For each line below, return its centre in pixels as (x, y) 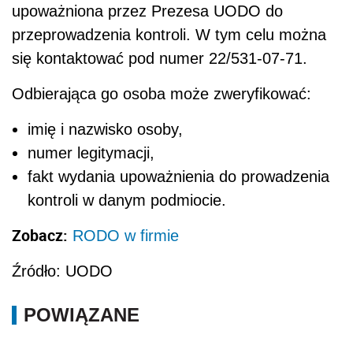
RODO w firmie (126, 235)
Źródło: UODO (62, 271)
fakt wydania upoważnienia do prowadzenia (178, 176)
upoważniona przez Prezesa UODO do (147, 11)
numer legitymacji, (91, 152)
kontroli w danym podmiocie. (127, 200)
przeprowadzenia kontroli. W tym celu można (169, 34)
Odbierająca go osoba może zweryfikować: (162, 93)
